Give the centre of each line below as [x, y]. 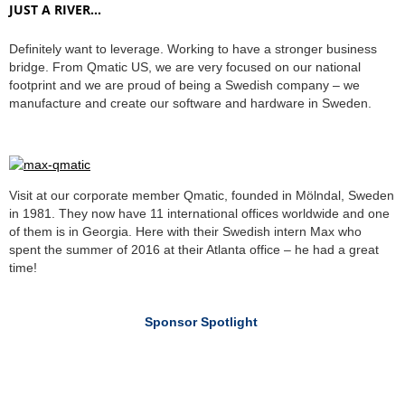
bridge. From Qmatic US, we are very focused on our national [185, 67]
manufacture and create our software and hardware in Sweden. [190, 104]
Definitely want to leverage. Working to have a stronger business [193, 49]
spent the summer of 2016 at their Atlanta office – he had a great [194, 250]
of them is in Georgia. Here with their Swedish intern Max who [185, 232]
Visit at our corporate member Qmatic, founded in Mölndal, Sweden [202, 196]
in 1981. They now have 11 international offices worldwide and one [199, 214]
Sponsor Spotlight [202, 322]
